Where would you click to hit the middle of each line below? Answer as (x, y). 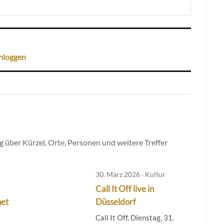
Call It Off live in (124, 188)
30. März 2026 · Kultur (130, 174)
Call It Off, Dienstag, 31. (134, 217)
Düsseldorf (115, 201)
